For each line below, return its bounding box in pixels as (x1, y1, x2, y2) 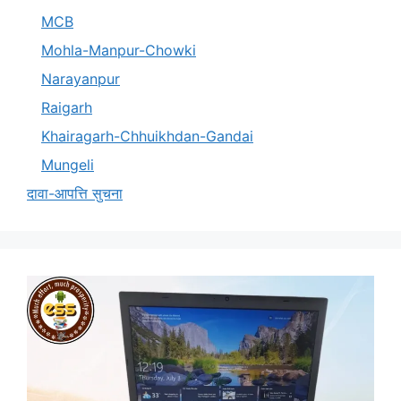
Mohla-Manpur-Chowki (41, 40, 196, 59)
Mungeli (41, 155, 94, 174)
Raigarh (41, 98, 92, 116)
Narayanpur (41, 69, 120, 88)
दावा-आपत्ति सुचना (27, 183, 123, 202)
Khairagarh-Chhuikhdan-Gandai (41, 126, 253, 145)
